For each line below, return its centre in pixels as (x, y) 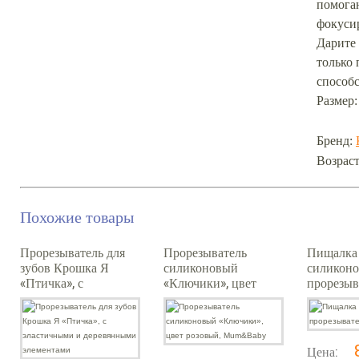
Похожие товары (77, 216)
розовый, (188, 298)
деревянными (57, 313)
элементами (52, 328)
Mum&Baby (201, 313)
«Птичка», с (52, 282)
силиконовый (201, 267)
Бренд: (336, 141)
